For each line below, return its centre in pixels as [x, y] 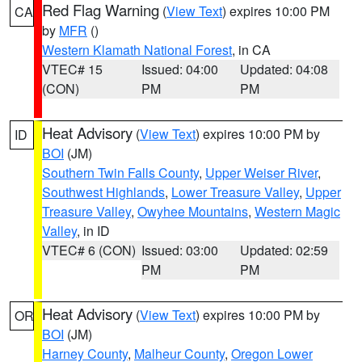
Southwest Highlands [103, 192]
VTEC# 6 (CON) [89, 250]
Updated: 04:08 [284, 69]
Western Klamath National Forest [137, 50]
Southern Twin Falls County [120, 173]
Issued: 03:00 [179, 250]
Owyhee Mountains [193, 211]
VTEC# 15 [72, 69]
